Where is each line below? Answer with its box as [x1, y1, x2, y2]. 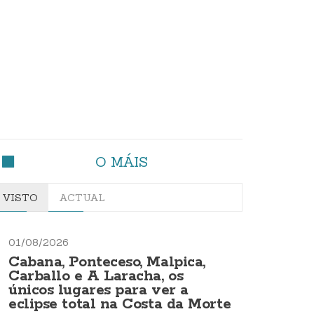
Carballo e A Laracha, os [8, 266, 184, 286]
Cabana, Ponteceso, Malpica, [8, 252, 205, 272]
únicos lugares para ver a [8, 280, 189, 300]
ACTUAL [59, 191, 105, 204]
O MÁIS [95, 152, 148, 170]
